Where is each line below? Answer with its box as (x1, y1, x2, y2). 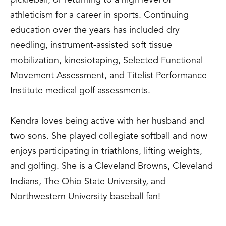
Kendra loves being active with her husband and (10, 117, 204, 126)
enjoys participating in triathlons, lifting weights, (10, 147, 202, 156)
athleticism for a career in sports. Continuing (10, 11, 189, 20)
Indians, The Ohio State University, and (10, 177, 166, 186)
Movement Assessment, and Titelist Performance (10, 71, 207, 80)
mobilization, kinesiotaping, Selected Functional (10, 56, 203, 65)
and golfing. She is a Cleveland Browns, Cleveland (10, 162, 213, 171)
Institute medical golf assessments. (10, 86, 153, 95)
